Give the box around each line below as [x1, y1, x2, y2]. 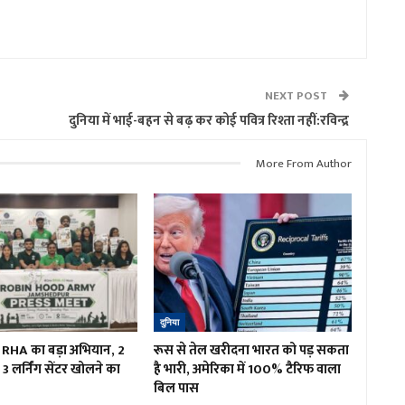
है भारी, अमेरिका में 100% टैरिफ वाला [153, 358, 341, 381]
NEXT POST [265, 85, 330, 106]
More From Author [256, 153, 352, 174]
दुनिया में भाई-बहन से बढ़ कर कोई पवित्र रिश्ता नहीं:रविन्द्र [69, 108, 349, 132]
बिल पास [153, 377, 199, 400]
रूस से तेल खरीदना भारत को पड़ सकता [153, 339, 349, 363]
